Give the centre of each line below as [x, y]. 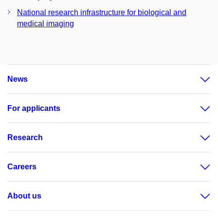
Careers [22, 167]
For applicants [34, 108]
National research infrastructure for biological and [102, 12]
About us [24, 196]
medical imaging [45, 24]
